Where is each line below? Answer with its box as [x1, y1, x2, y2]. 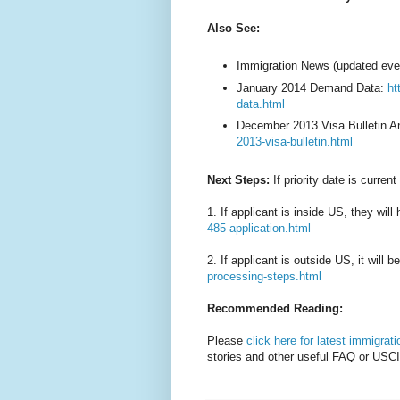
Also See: [207, 21, 263, 35]
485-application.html [207, 221, 311, 236]
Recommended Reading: [207, 302, 343, 316]
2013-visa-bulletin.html [237, 135, 353, 149]
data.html [237, 96, 285, 111]
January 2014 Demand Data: [237, 80, 387, 95]
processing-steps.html [207, 270, 321, 284]
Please [207, 334, 246, 348]
